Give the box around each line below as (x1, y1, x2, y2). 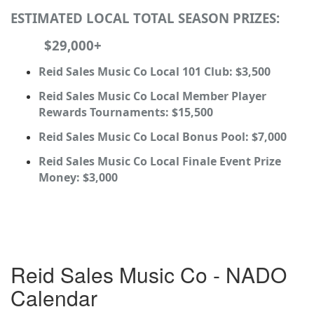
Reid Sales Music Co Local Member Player (39, 88, 266, 104)
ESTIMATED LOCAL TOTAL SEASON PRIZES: (11, 9, 280, 27)
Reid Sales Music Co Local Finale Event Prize (39, 153, 281, 170)
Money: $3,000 (39, 170, 118, 186)
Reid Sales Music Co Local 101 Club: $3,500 (39, 64, 271, 80)
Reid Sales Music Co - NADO (11, 259, 287, 290)
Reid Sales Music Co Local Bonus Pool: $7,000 (39, 129, 287, 145)
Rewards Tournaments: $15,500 (39, 104, 213, 121)
